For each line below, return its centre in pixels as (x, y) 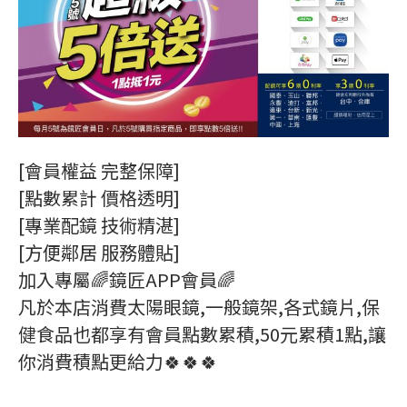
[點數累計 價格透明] (99, 197)
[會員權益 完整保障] (99, 170)
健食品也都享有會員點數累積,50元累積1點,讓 (202, 333)
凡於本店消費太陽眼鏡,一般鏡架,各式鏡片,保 (199, 306)
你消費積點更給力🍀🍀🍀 (118, 361)
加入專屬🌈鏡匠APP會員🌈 (127, 279)
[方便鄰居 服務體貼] (99, 252)
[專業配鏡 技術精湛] (99, 224)
